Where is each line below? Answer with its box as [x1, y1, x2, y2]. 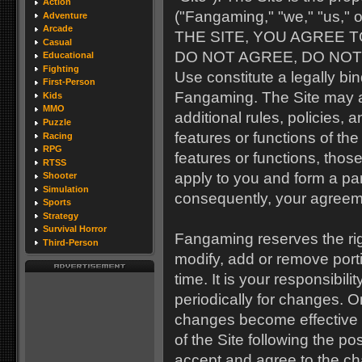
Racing [43, 130, 73, 141]
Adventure [43, 10, 87, 20]
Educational [43, 50, 94, 61]
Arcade [43, 23, 73, 34]
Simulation [43, 183, 89, 194]
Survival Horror [43, 224, 107, 234]
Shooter [43, 170, 77, 181]
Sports [43, 197, 71, 208]
